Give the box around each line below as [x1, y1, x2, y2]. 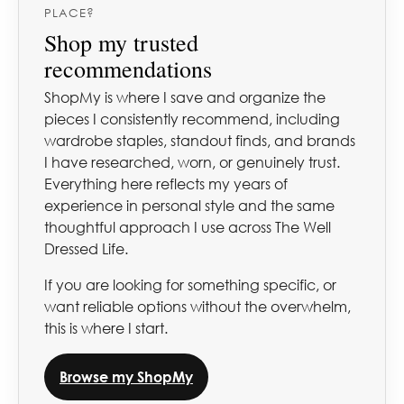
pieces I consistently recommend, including [44, 110, 340, 129]
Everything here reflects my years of [44, 175, 288, 194]
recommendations [44, 53, 212, 85]
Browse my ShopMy [60, 368, 193, 386]
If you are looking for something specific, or [44, 276, 336, 295]
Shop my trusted [44, 27, 198, 59]
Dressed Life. [44, 240, 128, 259]
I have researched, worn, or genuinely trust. [44, 153, 340, 172]
